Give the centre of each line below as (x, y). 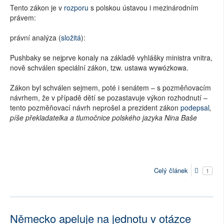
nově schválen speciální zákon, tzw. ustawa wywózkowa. (99, 67)
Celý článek (171, 170)
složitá (71, 37)
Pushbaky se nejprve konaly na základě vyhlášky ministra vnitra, (111, 57)
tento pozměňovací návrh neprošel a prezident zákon (94, 107)
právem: (23, 17)
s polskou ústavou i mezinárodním (143, 7)
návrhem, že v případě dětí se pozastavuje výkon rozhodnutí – (109, 97)
